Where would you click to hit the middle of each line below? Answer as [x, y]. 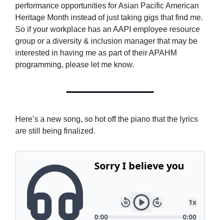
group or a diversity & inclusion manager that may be [106, 41]
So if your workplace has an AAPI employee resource [108, 29]
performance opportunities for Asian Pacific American [107, 6]
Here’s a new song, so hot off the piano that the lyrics [107, 119]
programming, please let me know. [75, 65]
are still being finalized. [55, 131]
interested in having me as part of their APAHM [96, 53]
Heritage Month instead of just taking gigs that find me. [109, 17]
